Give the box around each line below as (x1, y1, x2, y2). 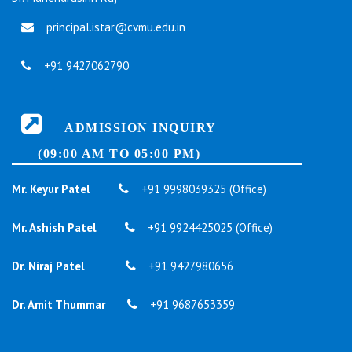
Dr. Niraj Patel (12, 258, 85, 274)
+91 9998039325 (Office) (138, 181, 266, 197)
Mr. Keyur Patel (12, 181, 90, 197)
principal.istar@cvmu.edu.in (43, 20, 185, 35)
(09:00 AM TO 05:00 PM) (12, 147, 200, 161)
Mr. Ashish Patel (12, 220, 97, 236)
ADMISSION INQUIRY (52, 121, 217, 135)
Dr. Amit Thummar (12, 297, 105, 313)
